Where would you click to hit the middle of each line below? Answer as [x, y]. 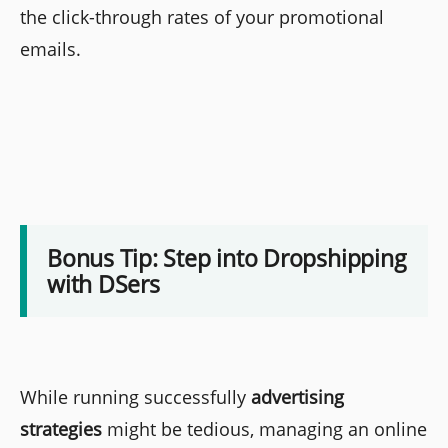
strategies [61, 429]
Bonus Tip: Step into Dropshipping [227, 258]
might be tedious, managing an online [264, 429]
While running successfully [135, 397]
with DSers [103, 284]
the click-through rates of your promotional [202, 16]
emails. [50, 48]
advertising [297, 397]
